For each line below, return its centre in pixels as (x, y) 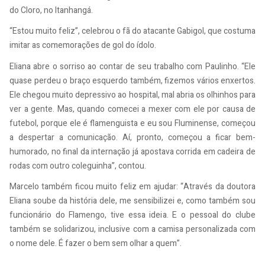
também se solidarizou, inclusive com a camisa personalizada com (132, 230)
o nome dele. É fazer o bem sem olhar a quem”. (96, 244)
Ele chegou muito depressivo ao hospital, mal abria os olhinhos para (132, 95)
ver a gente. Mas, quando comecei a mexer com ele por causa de (132, 109)
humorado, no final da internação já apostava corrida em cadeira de (132, 151)
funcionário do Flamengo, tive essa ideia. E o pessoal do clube (132, 215)
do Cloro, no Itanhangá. (51, 10)
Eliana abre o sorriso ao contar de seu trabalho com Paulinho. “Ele (132, 66)
